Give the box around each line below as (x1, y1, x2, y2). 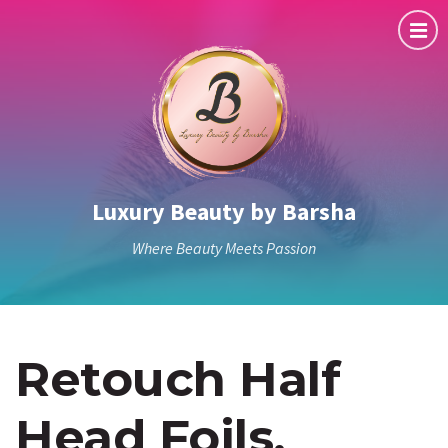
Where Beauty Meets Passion (132, 237, 316, 258)
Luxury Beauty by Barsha (92, 195, 356, 227)
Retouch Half (15, 349, 341, 408)
